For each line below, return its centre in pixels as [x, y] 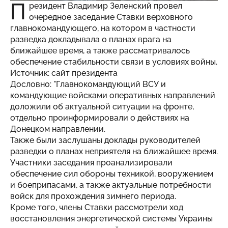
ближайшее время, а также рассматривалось [100, 50]
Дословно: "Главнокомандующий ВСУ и [88, 84]
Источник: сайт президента [64, 73]
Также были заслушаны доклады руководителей [105, 140]
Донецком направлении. [58, 129]
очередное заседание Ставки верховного [111, 17]
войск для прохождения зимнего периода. [93, 196]
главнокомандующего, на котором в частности [103, 28]
